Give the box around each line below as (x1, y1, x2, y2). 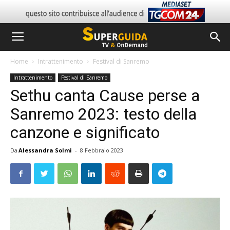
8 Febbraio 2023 (80, 146, 123, 154)
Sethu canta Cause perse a (10, 86, 200, 105)
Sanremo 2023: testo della (10, 104, 197, 124)
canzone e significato (10, 123, 160, 142)
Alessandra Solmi (18, 146, 72, 154)
